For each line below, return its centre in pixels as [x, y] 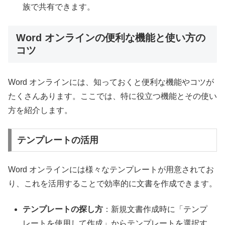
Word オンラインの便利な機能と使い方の [111, 37]
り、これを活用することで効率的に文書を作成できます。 [113, 184]
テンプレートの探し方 [63, 209]
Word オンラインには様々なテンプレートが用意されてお [111, 170]
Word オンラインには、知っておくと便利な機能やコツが [111, 82]
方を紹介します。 [40, 110]
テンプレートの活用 [58, 140]
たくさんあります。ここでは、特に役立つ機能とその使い [113, 96]
